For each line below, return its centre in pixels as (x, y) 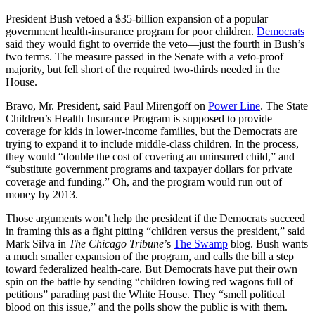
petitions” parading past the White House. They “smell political (145, 294)
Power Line (234, 105)
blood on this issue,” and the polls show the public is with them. (147, 307)
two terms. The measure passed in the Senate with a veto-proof (144, 56)
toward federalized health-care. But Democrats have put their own (152, 269)
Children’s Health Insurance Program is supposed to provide (139, 118)
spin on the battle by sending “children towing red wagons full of (149, 281)
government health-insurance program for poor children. (131, 31)
